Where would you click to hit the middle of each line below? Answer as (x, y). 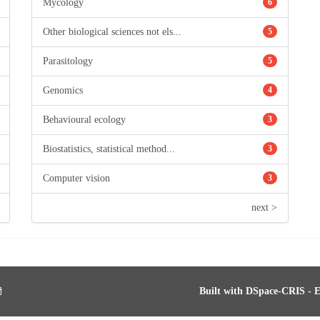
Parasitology (68, 61)
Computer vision (77, 178)
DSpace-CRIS (275, 291)
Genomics (63, 90)
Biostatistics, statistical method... (109, 149)
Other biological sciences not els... (112, 32)
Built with (222, 291)
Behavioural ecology (85, 120)
